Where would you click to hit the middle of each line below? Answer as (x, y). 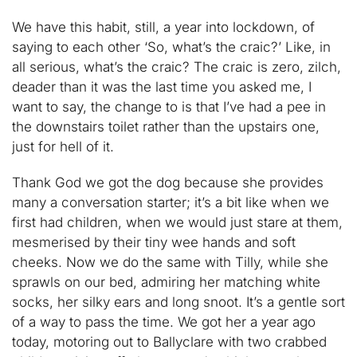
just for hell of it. (63, 147)
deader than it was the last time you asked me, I (162, 87)
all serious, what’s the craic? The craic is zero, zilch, (177, 67)
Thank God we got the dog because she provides (168, 182)
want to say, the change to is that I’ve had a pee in (169, 107)
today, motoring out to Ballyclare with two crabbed (169, 342)
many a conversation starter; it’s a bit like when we (171, 202)
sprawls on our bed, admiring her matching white (166, 282)
